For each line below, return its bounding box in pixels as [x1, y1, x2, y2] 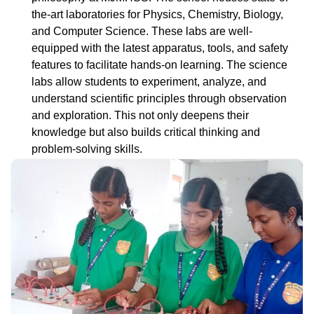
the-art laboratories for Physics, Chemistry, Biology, [32, 8, 283, 20]
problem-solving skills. [32, 142, 142, 155]
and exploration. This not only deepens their [32, 109, 249, 121]
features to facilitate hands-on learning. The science [32, 58, 287, 71]
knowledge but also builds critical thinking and [32, 125, 260, 138]
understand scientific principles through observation [32, 92, 287, 104]
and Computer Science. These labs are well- [32, 25, 252, 37]
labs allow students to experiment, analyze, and [32, 75, 266, 88]
